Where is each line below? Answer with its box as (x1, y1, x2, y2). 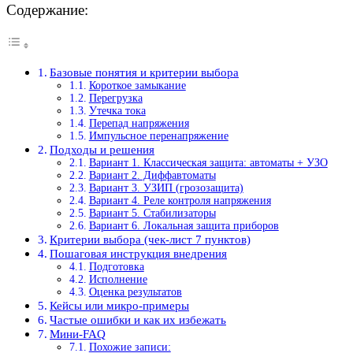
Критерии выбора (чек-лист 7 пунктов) (50, 232, 251, 247)
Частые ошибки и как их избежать (50, 313, 227, 327)
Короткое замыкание (88, 80, 186, 92)
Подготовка (88, 261, 144, 273)
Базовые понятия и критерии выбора (50, 65, 240, 80)
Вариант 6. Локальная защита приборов (88, 220, 279, 232)
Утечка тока (88, 105, 146, 117)
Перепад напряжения (88, 117, 189, 130)
